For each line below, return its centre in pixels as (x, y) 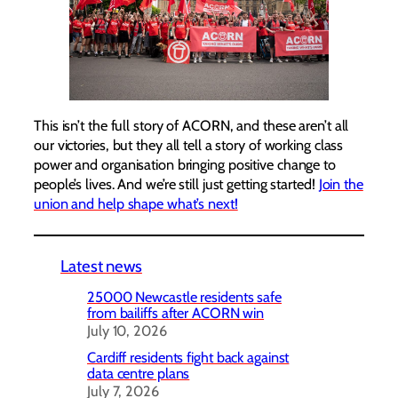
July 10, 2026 (127, 330)
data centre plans (139, 373)
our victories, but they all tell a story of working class (189, 144)
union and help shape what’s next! (136, 203)
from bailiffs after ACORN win (176, 312)
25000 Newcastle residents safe (184, 296)
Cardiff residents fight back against (188, 357)
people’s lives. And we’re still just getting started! (176, 183)
